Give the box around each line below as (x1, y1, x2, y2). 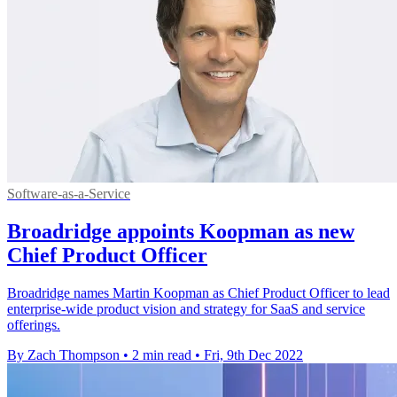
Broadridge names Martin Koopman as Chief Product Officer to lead (7, 284, 390, 300)
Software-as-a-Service (7, 185, 130, 201)
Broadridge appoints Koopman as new (7, 219, 354, 243)
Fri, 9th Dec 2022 (204, 346, 303, 362)
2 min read (132, 346, 191, 362)
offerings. (7, 316, 60, 332)
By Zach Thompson (7, 346, 120, 362)
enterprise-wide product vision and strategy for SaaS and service (7, 300, 365, 316)
